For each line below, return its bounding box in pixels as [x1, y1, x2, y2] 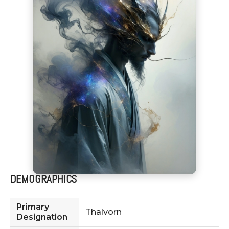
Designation [16, 212, 67, 222]
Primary [16, 201, 49, 212]
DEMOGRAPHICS [10, 172, 77, 186]
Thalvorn [85, 207, 122, 217]
